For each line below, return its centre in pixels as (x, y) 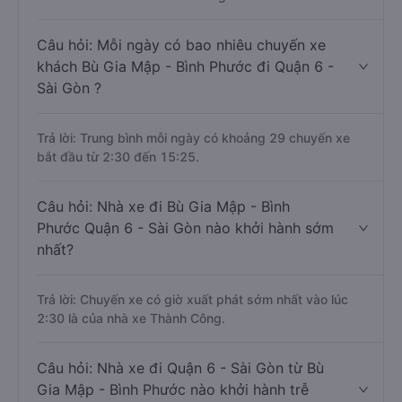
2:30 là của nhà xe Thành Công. (131, 318)
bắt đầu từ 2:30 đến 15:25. (118, 157)
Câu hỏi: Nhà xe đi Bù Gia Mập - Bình (163, 206)
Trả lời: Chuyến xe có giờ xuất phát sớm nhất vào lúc (192, 299)
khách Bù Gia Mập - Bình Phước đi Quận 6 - (185, 66)
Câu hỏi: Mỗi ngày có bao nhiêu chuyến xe (181, 45)
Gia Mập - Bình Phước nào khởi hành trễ (173, 389)
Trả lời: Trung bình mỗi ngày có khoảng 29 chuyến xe (193, 138)
